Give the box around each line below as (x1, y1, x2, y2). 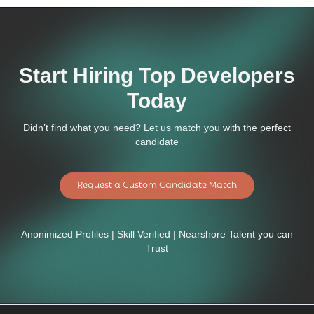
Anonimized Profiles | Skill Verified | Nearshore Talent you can (21, 228, 293, 240)
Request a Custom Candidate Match (77, 176, 237, 191)
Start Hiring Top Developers (19, 64, 295, 88)
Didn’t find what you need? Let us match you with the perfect (23, 122, 291, 134)
